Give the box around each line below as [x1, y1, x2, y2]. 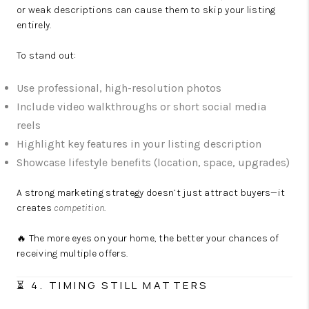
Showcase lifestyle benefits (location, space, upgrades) [17, 156, 290, 169]
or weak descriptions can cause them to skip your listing [17, 4, 276, 16]
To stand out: [17, 50, 77, 61]
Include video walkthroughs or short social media [17, 100, 266, 113]
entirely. [17, 19, 52, 31]
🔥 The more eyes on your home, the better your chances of [17, 232, 279, 244]
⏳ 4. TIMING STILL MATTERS [17, 278, 208, 292]
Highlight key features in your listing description [17, 137, 261, 150]
